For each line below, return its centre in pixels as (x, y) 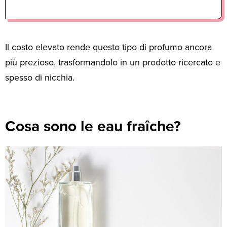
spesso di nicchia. (40, 77)
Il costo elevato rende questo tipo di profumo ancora (108, 47)
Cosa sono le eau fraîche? (93, 126)
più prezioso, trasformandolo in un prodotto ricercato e (113, 62)
